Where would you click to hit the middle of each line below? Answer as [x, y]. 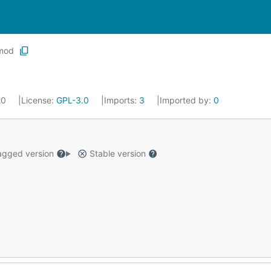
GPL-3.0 [73, 100]
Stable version [117, 153]
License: [39, 100]
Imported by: [187, 100]
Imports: [122, 100]
